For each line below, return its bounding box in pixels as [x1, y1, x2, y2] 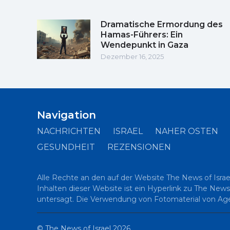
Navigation [37, 108, 96, 121]
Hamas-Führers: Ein [101, 29, 183, 40]
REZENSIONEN [107, 142, 171, 152]
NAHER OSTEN [155, 126, 218, 136]
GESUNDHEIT [37, 142, 95, 152]
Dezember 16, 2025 [101, 52, 164, 61]
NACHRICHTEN [37, 126, 101, 136]
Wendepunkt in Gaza [101, 40, 188, 50]
